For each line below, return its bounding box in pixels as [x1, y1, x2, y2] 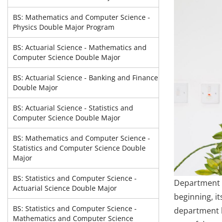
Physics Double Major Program [13, 22, 114, 32]
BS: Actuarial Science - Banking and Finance [13, 73, 158, 82]
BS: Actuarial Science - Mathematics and [13, 43, 147, 52]
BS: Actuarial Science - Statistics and [13, 103, 133, 112]
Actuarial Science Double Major [13, 183, 117, 193]
